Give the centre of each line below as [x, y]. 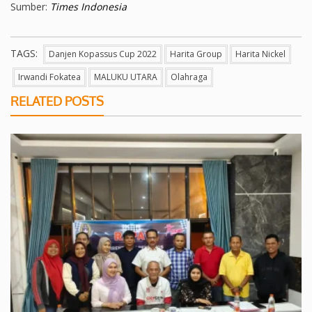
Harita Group [196, 54]
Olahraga [189, 77]
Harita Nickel [260, 54]
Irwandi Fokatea [49, 77]
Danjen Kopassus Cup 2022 [103, 54]
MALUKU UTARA [126, 77]
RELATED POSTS [57, 101]
